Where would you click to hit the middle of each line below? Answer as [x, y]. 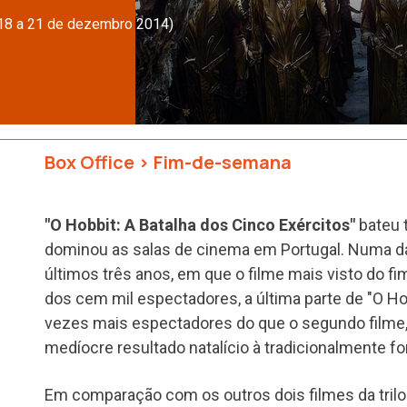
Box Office [89, 162]
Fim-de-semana [223, 162]
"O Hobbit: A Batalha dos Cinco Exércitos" [200, 224]
